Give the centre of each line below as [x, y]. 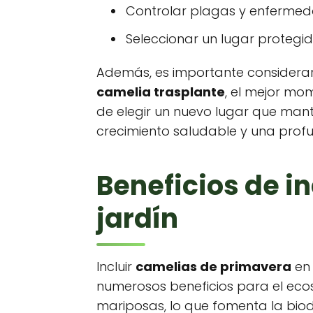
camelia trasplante [161, 92]
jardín [137, 218]
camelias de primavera [213, 267]
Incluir [116, 267]
